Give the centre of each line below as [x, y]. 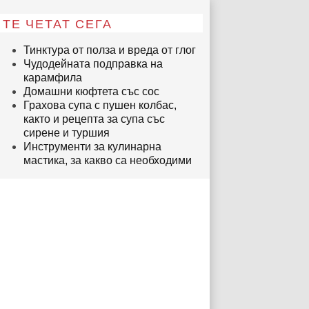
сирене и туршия [67, 133]
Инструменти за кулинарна [92, 147]
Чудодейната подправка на [93, 64]
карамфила [53, 78]
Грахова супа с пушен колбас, [100, 105]
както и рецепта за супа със [94, 119]
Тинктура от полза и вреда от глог [110, 50]
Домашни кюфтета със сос [91, 91]
